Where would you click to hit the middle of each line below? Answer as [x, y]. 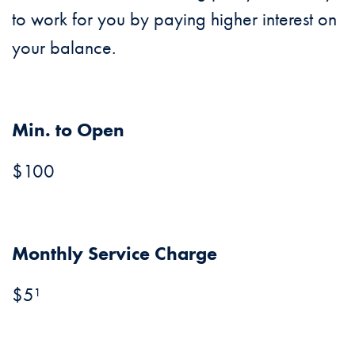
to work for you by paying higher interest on [174, 18]
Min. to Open [68, 129]
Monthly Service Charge [115, 253]
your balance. [64, 47]
